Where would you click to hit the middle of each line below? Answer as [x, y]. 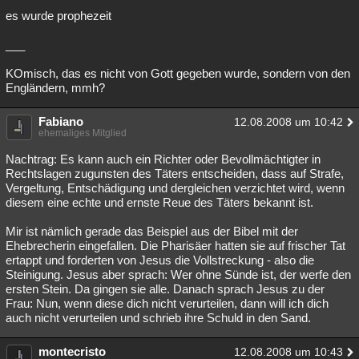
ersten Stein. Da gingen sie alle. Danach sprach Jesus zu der [165, 289]
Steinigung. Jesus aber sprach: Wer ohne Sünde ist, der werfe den [178, 274]
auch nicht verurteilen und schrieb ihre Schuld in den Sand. [158, 318]
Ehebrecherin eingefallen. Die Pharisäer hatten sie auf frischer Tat [175, 246]
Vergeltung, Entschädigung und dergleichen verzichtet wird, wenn [175, 188]
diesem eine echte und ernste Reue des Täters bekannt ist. [159, 202]
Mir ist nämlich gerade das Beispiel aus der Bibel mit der [152, 231]
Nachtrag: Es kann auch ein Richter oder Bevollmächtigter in [163, 159]
